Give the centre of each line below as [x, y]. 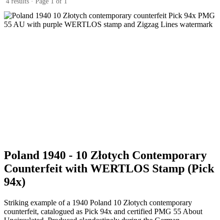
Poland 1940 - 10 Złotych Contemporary [105, 155]
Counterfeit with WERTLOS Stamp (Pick [109, 168]
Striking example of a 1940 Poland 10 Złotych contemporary [98, 202]
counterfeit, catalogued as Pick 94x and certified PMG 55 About [103, 211]
